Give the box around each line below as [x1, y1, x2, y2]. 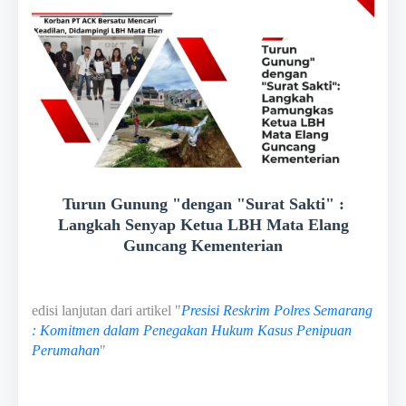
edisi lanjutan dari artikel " [32, 302, 181, 318]
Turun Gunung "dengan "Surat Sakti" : [62, 194, 344, 213]
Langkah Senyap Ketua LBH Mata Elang [57, 215, 349, 234]
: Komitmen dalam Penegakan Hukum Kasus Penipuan [32, 322, 352, 338]
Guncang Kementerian [123, 236, 283, 255]
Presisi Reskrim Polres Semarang [181, 302, 372, 318]
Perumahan [32, 342, 100, 358]
